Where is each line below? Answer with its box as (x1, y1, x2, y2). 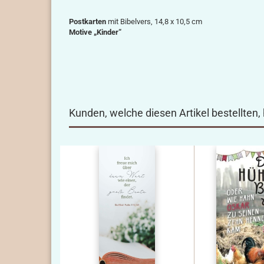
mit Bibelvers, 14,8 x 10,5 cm (106, 17, 202, 26)
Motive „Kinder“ (69, 28, 121, 37)
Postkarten (69, 17, 106, 26)
